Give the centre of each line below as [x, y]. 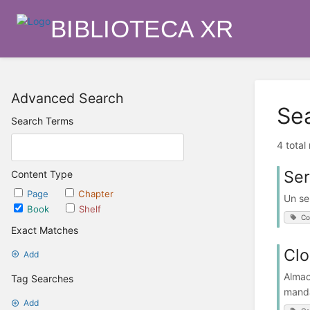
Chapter [96, 193]
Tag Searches [42, 279]
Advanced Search [67, 99]
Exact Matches [45, 230]
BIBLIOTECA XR [142, 29]
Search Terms [42, 121]
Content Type [42, 174]
